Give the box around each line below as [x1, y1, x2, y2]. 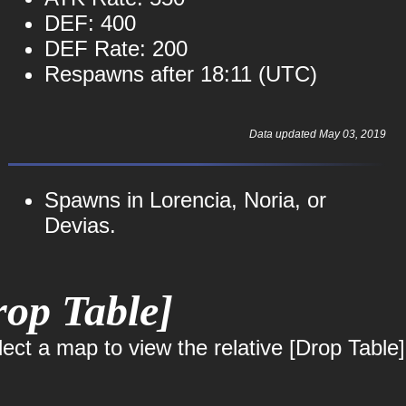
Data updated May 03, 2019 [248, 128, 386, 140]
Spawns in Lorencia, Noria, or [43, 188, 326, 212]
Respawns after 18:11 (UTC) [43, 62, 317, 86]
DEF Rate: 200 [43, 36, 188, 61]
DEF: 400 [43, 11, 136, 35]
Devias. [43, 213, 116, 237]
